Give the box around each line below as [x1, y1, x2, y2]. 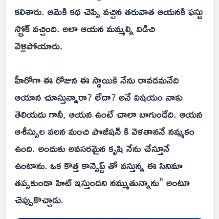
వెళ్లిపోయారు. [15, 35, 63, 55]
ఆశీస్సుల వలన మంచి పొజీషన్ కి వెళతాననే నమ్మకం [15, 121, 195, 141]
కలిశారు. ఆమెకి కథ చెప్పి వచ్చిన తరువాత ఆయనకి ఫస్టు [15, 1, 203, 21]
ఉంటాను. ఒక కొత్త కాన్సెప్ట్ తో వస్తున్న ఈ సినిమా [15, 155, 183, 175]
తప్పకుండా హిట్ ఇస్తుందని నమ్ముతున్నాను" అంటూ [15, 172, 190, 192]
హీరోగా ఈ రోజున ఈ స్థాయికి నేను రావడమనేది [15, 69, 179, 89]
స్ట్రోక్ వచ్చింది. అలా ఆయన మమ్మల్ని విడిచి [15, 18, 155, 38]
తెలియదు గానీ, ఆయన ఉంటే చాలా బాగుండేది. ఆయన [15, 104, 202, 124]
